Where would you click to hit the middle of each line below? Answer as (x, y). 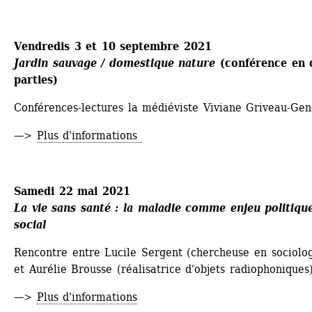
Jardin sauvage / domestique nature (115, 63)
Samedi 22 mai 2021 (72, 191)
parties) (36, 79)
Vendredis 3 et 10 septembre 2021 (113, 46)
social (30, 224)
